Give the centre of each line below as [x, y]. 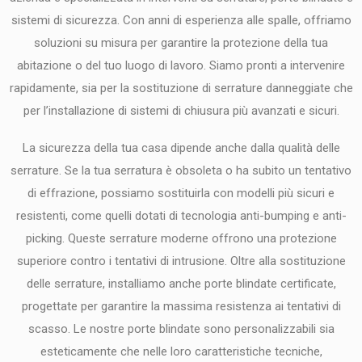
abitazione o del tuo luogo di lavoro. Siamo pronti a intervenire [181, 65]
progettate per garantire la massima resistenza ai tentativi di [181, 307]
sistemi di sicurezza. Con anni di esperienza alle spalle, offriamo [181, 20]
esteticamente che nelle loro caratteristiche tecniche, [181, 352]
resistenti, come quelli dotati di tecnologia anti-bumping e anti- [181, 216]
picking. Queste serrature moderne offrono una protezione [181, 239]
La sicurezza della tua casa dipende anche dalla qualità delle [181, 148]
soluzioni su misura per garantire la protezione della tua [181, 42]
